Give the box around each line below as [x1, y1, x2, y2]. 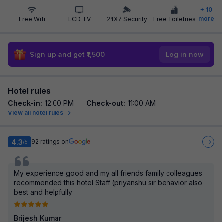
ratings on [40, 138, 69, 145]
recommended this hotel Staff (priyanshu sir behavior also [14, 178, 202, 187]
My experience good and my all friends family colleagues [14, 169, 202, 177]
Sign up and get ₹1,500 [30, 50, 105, 58]
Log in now [166, 50, 204, 58]
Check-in [8, 99, 40, 107]
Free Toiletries [153, 15, 196, 23]
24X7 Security [107, 15, 147, 23]
